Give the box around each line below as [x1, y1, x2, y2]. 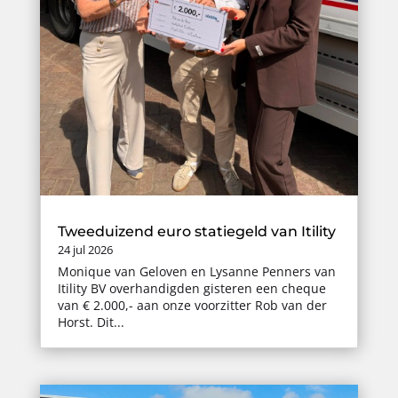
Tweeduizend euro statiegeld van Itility [57, 223, 336, 241]
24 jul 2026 [57, 242, 113, 259]
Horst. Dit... [57, 314, 124, 331]
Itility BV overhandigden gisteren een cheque [57, 280, 326, 298]
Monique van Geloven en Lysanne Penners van [57, 263, 336, 281]
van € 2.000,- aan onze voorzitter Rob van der [57, 297, 327, 314]
